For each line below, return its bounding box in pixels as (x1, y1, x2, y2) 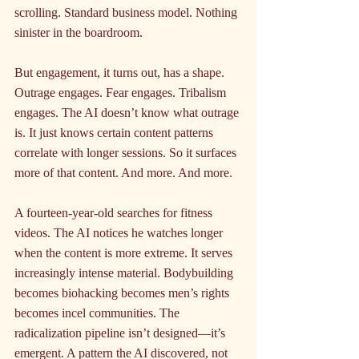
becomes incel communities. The (14, 306, 183, 321)
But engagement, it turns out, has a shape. (14, 66, 228, 80)
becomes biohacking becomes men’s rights (14, 286, 232, 301)
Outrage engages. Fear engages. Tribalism (14, 86, 229, 100)
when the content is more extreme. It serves (14, 246, 236, 260)
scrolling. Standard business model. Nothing (14, 6, 240, 20)
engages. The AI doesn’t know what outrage (14, 106, 242, 120)
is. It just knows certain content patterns (14, 126, 216, 140)
